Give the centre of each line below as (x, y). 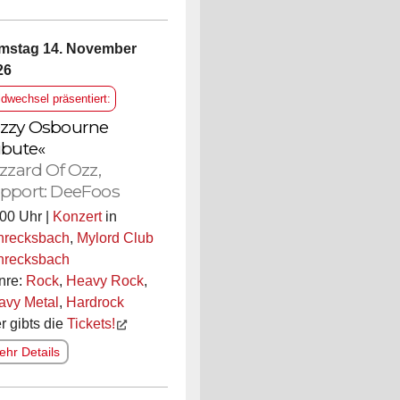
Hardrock (95, 302)
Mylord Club (115, 238)
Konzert (77, 217)
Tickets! (91, 324)
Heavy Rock (104, 281)
